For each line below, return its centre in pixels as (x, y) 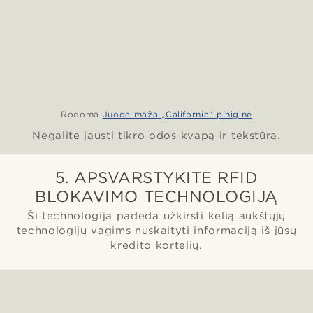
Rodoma (80, 115)
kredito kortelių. (156, 246)
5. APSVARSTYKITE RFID (156, 177)
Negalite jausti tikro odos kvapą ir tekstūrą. (156, 136)
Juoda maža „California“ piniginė (177, 115)
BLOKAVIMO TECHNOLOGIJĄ (156, 196)
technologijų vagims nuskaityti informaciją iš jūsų (156, 231)
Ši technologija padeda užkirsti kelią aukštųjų (156, 216)
